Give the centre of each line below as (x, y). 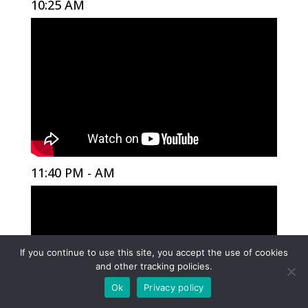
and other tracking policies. (154, 266)
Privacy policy (174, 287)
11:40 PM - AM (73, 172)
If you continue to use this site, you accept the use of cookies (154, 252)
